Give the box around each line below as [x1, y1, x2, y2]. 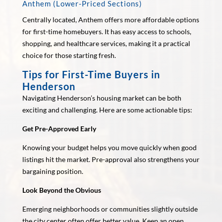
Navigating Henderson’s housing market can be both [22, 93, 181, 102]
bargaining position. [22, 166, 83, 175]
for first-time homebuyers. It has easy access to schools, [22, 27, 191, 36]
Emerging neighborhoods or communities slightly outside [22, 204, 198, 213]
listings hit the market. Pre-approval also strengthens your [22, 155, 200, 164]
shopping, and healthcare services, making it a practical [22, 39, 190, 48]
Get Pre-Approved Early [22, 124, 96, 133]
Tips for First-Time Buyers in [22, 68, 160, 80]
